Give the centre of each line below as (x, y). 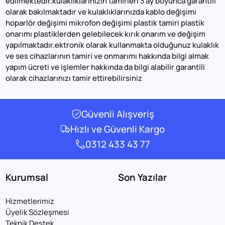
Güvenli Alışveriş (118, 114)
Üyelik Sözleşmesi (38, 212)
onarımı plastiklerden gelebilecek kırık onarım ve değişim (106, 34)
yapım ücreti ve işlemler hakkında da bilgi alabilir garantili (105, 67)
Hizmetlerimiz (30, 201)
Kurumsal (27, 178)
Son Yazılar (143, 178)
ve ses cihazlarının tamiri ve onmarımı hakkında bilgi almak (107, 56)
